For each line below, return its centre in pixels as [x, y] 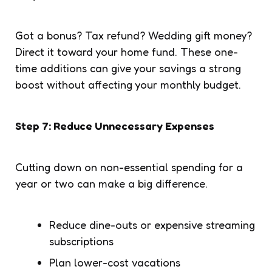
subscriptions [81, 241]
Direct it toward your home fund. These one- [127, 51]
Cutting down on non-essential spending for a [129, 167]
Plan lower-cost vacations [115, 262]
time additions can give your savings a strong [128, 68]
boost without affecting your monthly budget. [128, 84]
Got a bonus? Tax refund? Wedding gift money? [134, 35]
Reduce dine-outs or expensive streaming [152, 224]
